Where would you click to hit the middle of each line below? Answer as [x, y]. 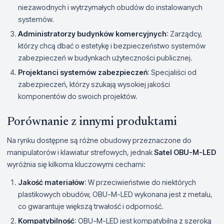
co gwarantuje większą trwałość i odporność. [91, 206]
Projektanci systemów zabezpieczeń [83, 72]
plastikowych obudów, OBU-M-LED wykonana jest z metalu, [115, 194]
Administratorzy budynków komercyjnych [92, 33]
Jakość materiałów [51, 182]
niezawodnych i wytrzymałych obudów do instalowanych [110, 7]
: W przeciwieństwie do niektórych [140, 182]
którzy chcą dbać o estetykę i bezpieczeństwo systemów [112, 45]
